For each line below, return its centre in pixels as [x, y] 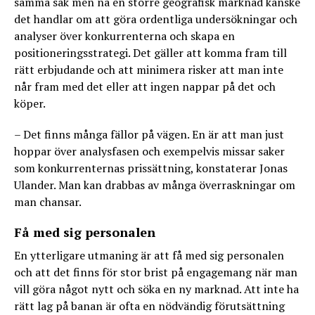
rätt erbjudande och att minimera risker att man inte [149, 70]
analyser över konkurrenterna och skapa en [124, 36]
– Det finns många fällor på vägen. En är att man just [149, 134]
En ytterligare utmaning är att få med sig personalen [149, 255]
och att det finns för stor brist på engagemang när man [156, 272]
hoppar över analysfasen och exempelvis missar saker [149, 151]
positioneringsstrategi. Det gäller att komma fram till [150, 53]
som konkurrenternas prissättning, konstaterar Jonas [151, 168]
